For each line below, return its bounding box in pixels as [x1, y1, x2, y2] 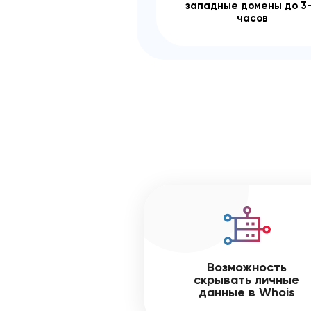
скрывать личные [194, 272, 300, 287]
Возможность [206, 260, 287, 275]
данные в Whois [198, 285, 295, 300]
